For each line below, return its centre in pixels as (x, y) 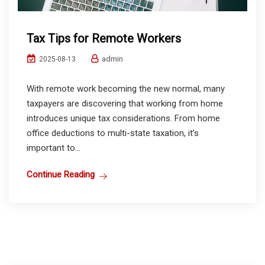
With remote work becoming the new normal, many (126, 89)
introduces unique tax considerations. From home (123, 119)
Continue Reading (61, 175)
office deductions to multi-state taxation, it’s (113, 133)
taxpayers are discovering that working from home (125, 104)
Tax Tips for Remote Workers (104, 39)
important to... (54, 148)
